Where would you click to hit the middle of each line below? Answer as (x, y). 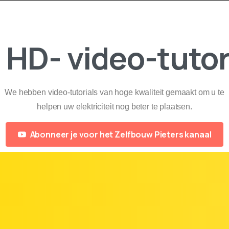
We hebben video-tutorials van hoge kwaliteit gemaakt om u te (114, 92)
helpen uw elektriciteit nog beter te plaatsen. (114, 106)
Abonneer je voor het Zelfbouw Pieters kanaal (121, 134)
